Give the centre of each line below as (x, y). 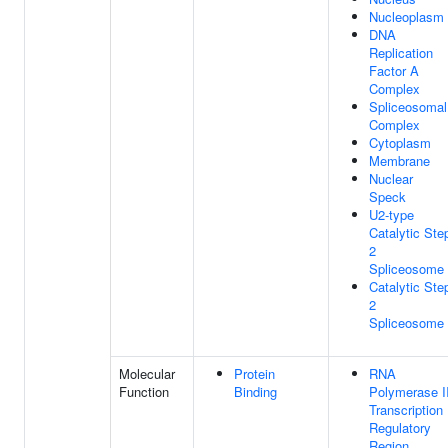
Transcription (406, 409)
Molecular (147, 373)
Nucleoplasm (406, 16)
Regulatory (400, 427)
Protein (254, 373)
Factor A (394, 70)
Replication (401, 52)
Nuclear (391, 178)
